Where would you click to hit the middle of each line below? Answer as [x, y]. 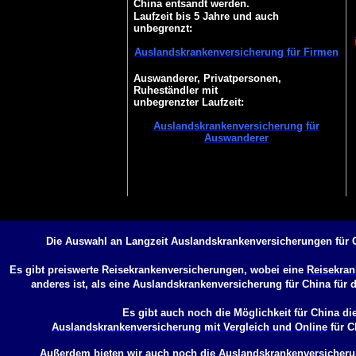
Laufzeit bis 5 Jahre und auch [206, 16]
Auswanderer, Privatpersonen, [207, 78]
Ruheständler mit [175, 90]
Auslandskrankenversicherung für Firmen [236, 52]
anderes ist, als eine [81, 284]
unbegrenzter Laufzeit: [188, 102]
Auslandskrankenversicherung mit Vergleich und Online [190, 327]
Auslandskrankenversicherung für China [231, 284]
